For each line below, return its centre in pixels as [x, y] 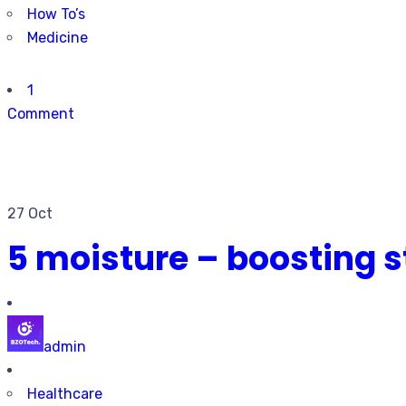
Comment [41, 114]
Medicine [58, 38]
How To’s [56, 14]
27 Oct [30, 213]
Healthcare [65, 394]
